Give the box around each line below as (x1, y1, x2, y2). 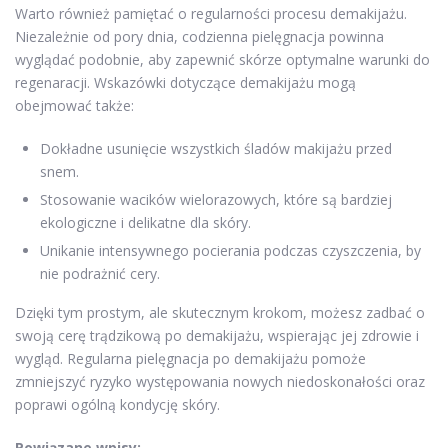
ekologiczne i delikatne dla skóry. (40, 212, 251, 232)
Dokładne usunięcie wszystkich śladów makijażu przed (40, 138, 392, 158)
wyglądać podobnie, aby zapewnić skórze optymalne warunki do (15, 49, 430, 69)
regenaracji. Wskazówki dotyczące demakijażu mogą (15, 72, 356, 92)
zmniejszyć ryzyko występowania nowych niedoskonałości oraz (15, 371, 425, 391)
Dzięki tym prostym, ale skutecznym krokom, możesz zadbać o (15, 302, 425, 322)
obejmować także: (15, 95, 134, 115)
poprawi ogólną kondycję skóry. (15, 394, 220, 414)
